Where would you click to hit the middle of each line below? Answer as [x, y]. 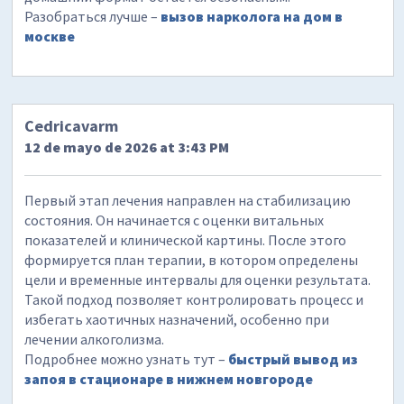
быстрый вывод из [294, 359]
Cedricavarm [72, 126]
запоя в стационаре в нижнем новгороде [169, 379]
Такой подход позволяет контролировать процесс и [194, 300]
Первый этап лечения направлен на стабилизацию [188, 201]
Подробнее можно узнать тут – [127, 359]
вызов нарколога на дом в [252, 16]
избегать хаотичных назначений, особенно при [177, 320]
